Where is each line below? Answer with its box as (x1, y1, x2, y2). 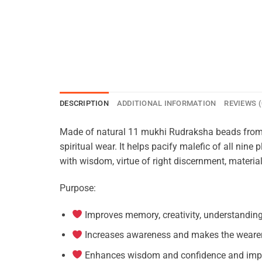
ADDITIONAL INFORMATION (116, 99, 216, 108)
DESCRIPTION (60, 99, 109, 108)
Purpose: (60, 182, 96, 194)
